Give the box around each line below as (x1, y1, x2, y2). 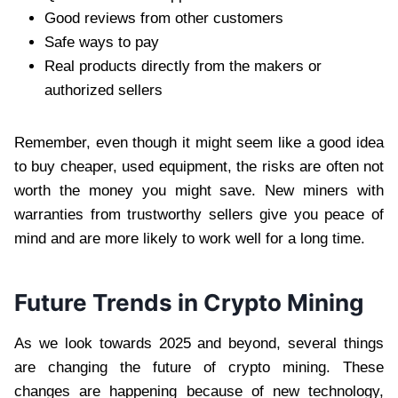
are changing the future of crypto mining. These (14, 358, 384, 376)
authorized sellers (44, 81, 163, 99)
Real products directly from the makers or (44, 57, 322, 75)
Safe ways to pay (44, 33, 159, 51)
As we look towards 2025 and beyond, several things (14, 334, 384, 352)
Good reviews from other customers (44, 9, 283, 27)
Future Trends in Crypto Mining (14, 288, 363, 316)
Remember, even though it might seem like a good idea (14, 133, 384, 151)
